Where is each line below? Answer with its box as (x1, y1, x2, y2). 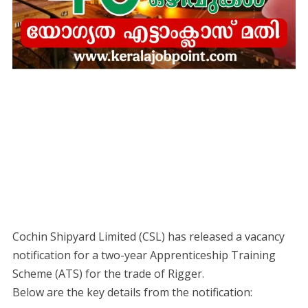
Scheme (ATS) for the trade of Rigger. (12, 265, 204, 281)
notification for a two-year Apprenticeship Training (12, 247, 276, 263)
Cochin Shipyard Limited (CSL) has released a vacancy (12, 228, 285, 244)
